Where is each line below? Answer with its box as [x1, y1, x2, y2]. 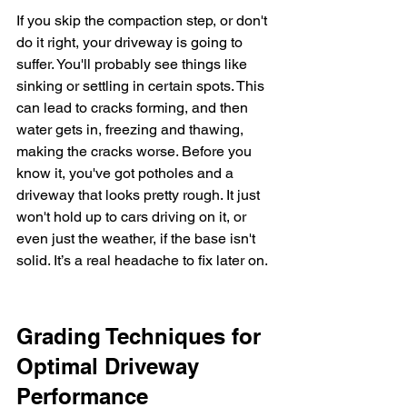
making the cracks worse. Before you [16, 143, 255, 160]
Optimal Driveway [16, 353, 205, 379]
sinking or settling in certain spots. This [16, 77, 268, 94]
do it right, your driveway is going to [16, 34, 246, 51]
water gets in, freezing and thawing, [16, 121, 247, 138]
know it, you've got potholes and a [16, 164, 237, 182]
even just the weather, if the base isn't [16, 230, 259, 247]
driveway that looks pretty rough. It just [16, 186, 263, 203]
